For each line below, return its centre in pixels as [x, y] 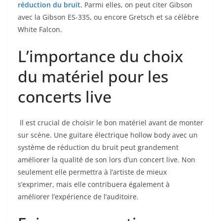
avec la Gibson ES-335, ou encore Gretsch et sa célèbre [108, 17]
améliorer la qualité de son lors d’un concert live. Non [107, 160]
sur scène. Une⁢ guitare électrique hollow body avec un [108, 135]
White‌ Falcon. [40, 30]
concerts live [65, 97]
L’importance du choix [100, 56]
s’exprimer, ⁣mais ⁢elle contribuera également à [94, 184]
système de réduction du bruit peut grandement [98, 147]
